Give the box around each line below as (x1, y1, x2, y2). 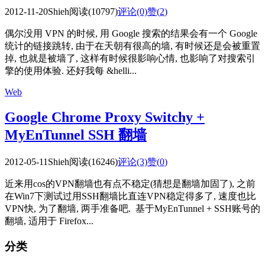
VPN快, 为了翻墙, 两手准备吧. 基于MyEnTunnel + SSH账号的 (5, 203, 260, 214)
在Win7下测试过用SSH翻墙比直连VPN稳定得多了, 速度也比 (5, 191, 256, 202)
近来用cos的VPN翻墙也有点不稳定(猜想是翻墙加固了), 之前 (5, 179, 256, 189)
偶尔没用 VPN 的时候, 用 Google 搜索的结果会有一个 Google (5, 28, 257, 39)
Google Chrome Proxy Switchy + (5, 109, 205, 125)
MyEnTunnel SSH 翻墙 (5, 127, 147, 143)
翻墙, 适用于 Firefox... (5, 216, 93, 227)
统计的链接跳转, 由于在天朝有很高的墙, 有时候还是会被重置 (5, 41, 260, 51)
